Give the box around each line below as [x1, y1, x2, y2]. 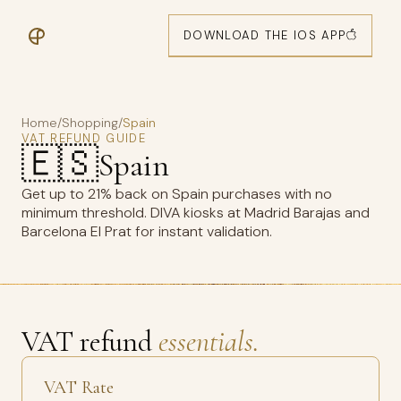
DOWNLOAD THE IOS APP [183, 28, 346, 43]
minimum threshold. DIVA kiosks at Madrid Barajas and [21, 203, 370, 222]
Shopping [62, 115, 118, 131]
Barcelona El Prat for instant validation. [21, 222, 272, 241]
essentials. [158, 324, 259, 359]
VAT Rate [44, 377, 114, 398]
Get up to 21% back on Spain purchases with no [21, 184, 332, 203]
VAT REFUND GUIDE [21, 131, 146, 146]
